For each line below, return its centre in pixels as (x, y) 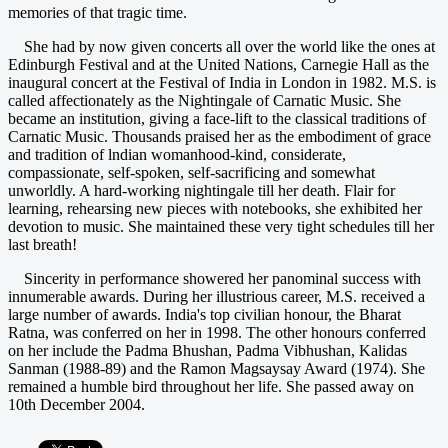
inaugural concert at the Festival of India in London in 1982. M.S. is (222, 82)
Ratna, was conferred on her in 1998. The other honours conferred (217, 332)
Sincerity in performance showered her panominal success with (214, 278)
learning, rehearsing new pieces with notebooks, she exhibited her (215, 208)
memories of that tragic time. (97, 12)
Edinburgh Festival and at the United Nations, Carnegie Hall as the (218, 64)
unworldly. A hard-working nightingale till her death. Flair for (201, 190)
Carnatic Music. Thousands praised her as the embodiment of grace (219, 136)
